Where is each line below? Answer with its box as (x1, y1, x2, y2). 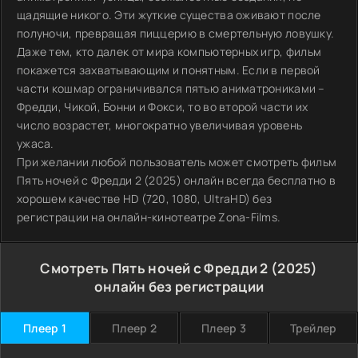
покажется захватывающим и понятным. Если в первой (17, 62, 320, 78)
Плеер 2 (112, 320, 157, 336)
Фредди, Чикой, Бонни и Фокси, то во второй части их (17, 99, 308, 114)
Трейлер (289, 320, 337, 336)
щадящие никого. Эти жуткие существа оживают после (17, 7, 321, 22)
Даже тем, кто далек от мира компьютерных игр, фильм (17, 44, 322, 59)
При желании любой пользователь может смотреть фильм (17, 154, 337, 169)
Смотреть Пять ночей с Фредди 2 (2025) (40, 259, 318, 277)
